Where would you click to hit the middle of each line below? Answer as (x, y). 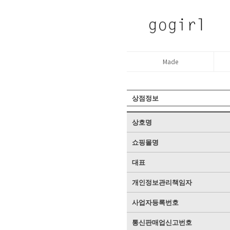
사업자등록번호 (155, 202)
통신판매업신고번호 (162, 222)
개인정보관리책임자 (162, 182)
